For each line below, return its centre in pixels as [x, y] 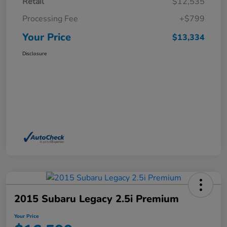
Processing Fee [50, 19]
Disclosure [34, 54]
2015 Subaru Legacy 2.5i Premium [97, 199]
